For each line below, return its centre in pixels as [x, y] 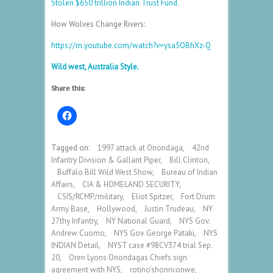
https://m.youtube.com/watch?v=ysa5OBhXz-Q [131, 45]
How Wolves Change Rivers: [98, 24]
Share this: [68, 88]
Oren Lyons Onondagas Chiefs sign [128, 257]
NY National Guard [138, 221]
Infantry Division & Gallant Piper [106, 160]
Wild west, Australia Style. [95, 66]
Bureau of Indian [190, 172]
